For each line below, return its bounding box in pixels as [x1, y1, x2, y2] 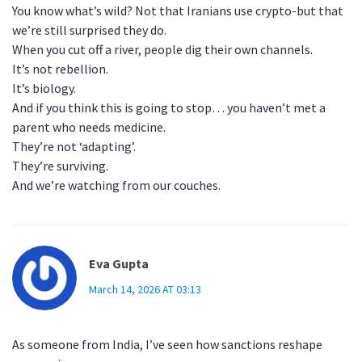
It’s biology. [12, 80, 76, 97]
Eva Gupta [89, 255, 149, 272]
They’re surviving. [12, 158, 108, 175]
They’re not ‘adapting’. [12, 138, 136, 155]
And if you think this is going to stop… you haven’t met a [12, 99, 326, 116]
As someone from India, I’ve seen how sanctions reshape [12, 336, 322, 353]
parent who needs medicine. [12, 119, 166, 136]
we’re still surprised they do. [12, 22, 166, 39]
